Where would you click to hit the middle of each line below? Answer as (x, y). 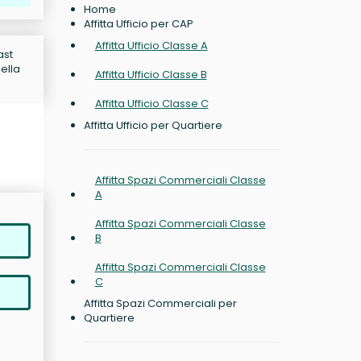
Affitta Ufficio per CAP (138, 24)
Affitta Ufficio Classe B (151, 75)
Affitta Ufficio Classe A (151, 46)
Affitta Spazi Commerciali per (160, 303)
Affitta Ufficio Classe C (151, 104)
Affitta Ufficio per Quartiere (153, 125)
